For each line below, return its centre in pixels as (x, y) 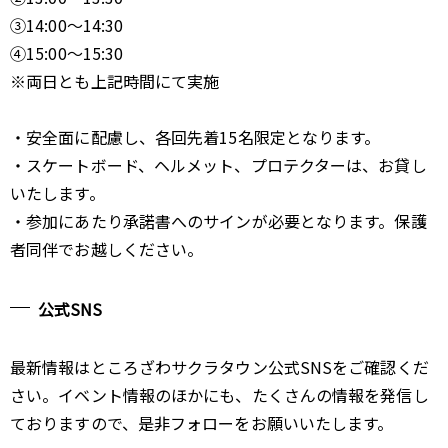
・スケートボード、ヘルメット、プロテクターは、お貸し (218, 165)
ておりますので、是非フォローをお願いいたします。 (202, 423)
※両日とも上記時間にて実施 (115, 81)
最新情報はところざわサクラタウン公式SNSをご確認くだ (219, 367)
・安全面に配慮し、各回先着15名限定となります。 (195, 137)
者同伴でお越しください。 (107, 249)
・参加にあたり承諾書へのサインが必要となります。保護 (218, 221)
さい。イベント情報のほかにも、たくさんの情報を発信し (219, 395)
